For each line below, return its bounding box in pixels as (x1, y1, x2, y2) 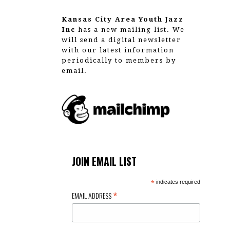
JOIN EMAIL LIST (72, 154, 137, 169)
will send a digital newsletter (62, 36, 182, 44)
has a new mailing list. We (75, 26, 185, 34)
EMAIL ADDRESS (72, 189, 113, 201)
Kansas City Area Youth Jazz (62, 15, 184, 24)
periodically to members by (62, 56, 177, 65)
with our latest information (62, 46, 175, 54)
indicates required (154, 178, 200, 185)
